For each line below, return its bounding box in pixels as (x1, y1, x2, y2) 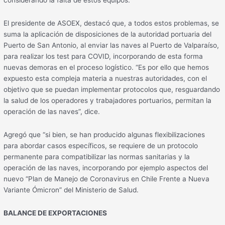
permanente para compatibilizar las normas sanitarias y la (4, 153, 190, 161)
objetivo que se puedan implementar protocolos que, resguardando (4, 85, 220, 94)
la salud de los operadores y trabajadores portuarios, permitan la (4, 96, 212, 105)
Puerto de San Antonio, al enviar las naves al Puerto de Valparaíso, (4, 41, 219, 50)
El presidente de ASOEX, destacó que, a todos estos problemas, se (4, 19, 219, 28)
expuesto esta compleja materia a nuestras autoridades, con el (4, 74, 207, 83)
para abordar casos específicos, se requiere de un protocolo (4, 142, 198, 150)
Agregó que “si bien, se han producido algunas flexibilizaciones (4, 131, 205, 139)
